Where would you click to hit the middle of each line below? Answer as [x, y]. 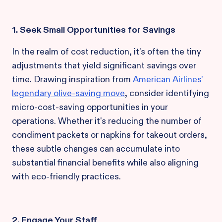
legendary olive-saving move [68, 93]
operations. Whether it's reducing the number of [107, 121]
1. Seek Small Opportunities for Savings [94, 30]
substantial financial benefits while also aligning [105, 163]
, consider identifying [167, 93]
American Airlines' [168, 79]
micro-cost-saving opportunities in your [90, 107]
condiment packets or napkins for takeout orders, [110, 135]
